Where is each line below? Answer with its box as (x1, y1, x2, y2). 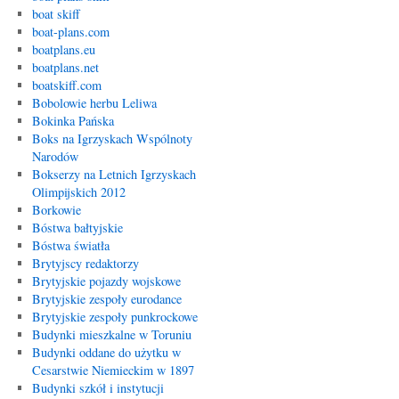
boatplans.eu (31, 41, 95, 58)
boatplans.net (31, 59, 99, 76)
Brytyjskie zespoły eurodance (31, 290, 182, 307)
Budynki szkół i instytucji (31, 379, 164, 396)
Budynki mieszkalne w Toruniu (31, 326, 191, 343)
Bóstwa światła (31, 237, 110, 254)
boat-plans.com (31, 23, 110, 40)
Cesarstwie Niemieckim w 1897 (31, 362, 194, 379)
